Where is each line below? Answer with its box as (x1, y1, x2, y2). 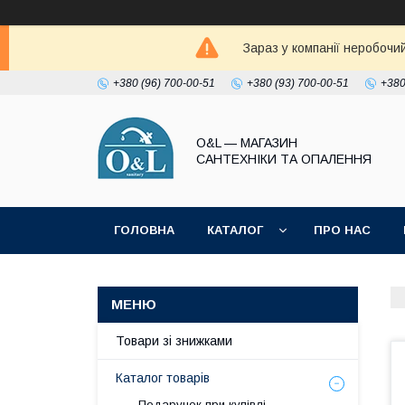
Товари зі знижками (116, 334, 232, 348)
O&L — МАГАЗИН (196, 136, 297, 150)
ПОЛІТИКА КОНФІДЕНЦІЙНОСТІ (114, 270, 313, 284)
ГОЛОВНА (114, 223, 174, 237)
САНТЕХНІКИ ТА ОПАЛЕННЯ (196, 152, 372, 166)
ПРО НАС (314, 223, 371, 237)
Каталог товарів (116, 371, 210, 385)
